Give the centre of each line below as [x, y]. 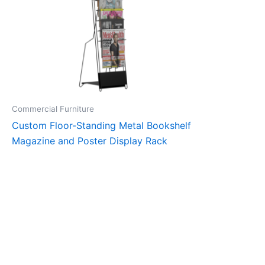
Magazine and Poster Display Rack [90, 141]
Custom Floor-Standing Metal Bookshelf [101, 126]
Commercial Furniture [53, 109]
